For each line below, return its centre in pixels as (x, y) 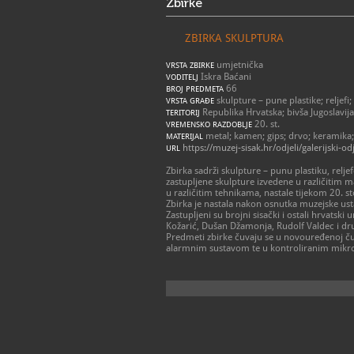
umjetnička (239, 65)
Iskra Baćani (225, 77)
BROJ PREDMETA (195, 89)
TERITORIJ (183, 113)
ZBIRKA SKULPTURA (234, 38)
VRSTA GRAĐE (190, 101)
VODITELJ (182, 77)
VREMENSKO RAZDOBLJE (209, 124)
